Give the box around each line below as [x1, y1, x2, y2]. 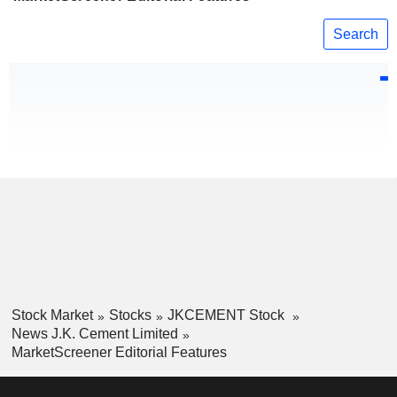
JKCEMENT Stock [167, 307, 288, 323]
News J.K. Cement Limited [11, 325, 178, 341]
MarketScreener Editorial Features [11, 344, 227, 360]
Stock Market [11, 307, 93, 323]
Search [333, 26, 378, 42]
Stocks [108, 307, 152, 323]
